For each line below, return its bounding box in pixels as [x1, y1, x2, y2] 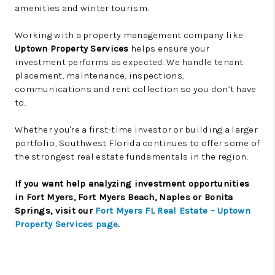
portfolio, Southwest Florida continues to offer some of [15, 137, 260, 149]
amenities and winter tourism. [15, 2, 149, 14]
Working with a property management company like [15, 29, 244, 41]
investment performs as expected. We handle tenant [15, 56, 244, 68]
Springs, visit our [15, 205, 96, 216]
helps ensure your [128, 43, 210, 54]
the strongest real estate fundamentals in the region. [15, 151, 248, 162]
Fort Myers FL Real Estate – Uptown [95, 205, 250, 216]
